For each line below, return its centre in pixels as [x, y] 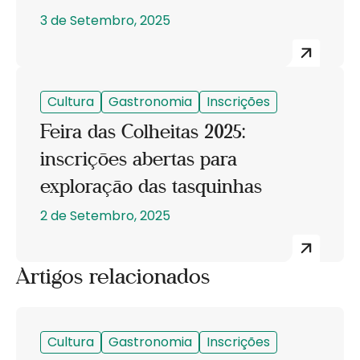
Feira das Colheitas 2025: [143, 131]
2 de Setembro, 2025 [105, 215]
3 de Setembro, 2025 [105, 20]
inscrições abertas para [139, 159]
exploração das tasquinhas [151, 186]
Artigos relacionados [113, 276]
